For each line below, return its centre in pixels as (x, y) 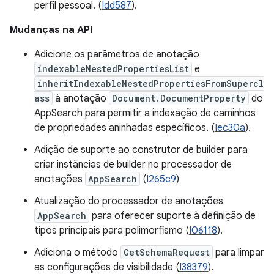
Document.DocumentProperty (179, 98)
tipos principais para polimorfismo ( (112, 231)
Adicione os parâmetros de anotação (117, 54)
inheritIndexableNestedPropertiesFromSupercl (150, 83)
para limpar (239, 253)
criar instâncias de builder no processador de (133, 165)
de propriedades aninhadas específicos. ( (124, 128)
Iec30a (230, 128)
